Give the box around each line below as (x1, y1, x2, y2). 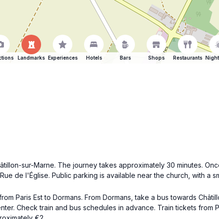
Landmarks (18, 55, 45, 61)
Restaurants (173, 55, 202, 61)
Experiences (47, 55, 78, 61)
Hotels (86, 55, 102, 61)
